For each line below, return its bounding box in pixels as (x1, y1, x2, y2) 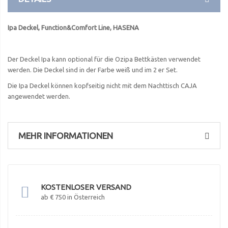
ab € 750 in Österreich (41, 193, 105, 201)
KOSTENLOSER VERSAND (41, 183, 131, 192)
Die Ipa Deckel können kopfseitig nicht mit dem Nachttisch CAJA (8, 82, 197, 90)
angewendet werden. (8, 93, 70, 100)
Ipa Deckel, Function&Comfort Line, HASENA (8, 24, 139, 32)
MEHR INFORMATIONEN (18, 131, 113, 141)
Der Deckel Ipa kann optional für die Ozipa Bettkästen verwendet (8, 55, 201, 63)
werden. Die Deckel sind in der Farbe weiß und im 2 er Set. (8, 66, 178, 74)
